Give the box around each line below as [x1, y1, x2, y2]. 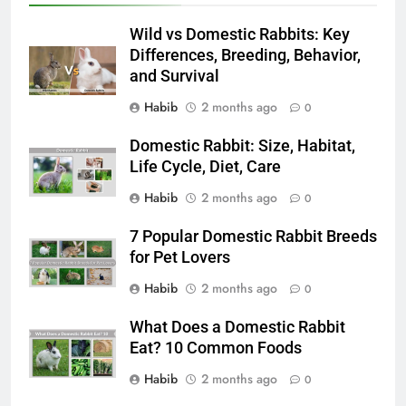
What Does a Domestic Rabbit [130, 317, 345, 336]
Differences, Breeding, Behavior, [130, 45, 361, 64]
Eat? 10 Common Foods [130, 338, 302, 357]
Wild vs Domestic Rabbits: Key [130, 24, 350, 43]
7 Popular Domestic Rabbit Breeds [130, 227, 377, 246]
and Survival [130, 66, 219, 85]
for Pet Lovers [130, 247, 230, 266]
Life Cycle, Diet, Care [130, 157, 281, 176]
